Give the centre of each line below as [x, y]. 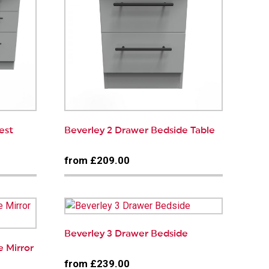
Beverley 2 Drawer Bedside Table [139, 131]
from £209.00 [97, 161]
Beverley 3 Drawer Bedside [126, 234]
